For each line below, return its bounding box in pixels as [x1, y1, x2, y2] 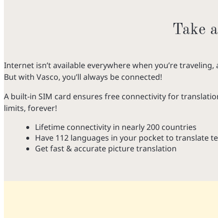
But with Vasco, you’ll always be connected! [4, 71, 162, 82]
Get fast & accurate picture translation [35, 143, 177, 154]
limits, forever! [4, 102, 57, 113]
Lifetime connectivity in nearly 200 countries [35, 121, 197, 132]
